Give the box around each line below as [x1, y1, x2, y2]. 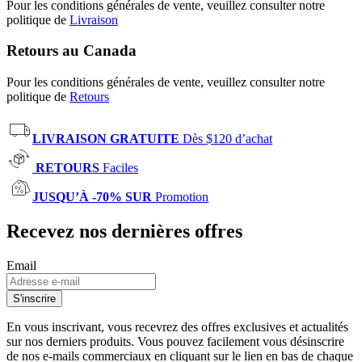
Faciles [103, 161, 138, 175]
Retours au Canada [6, 42, 137, 60]
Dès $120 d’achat [183, 132, 272, 146]
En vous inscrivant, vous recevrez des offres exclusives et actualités [6, 319, 348, 334]
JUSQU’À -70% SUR [32, 190, 155, 204]
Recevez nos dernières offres [6, 221, 242, 242]
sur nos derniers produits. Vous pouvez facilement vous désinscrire [6, 334, 344, 348]
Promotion [155, 190, 208, 204]
